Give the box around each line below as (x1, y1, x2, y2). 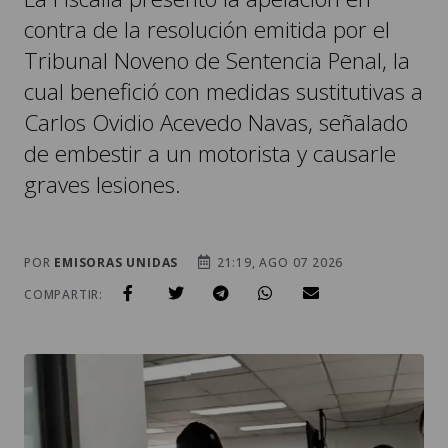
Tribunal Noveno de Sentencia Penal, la (24, 44, 410, 76)
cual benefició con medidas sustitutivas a (24, 75, 423, 107)
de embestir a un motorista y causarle (24, 137, 396, 169)
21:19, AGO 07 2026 (213, 253, 344, 271)
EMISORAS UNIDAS (54, 253, 179, 271)
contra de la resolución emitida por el (24, 13, 390, 45)
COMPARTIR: (24, 285, 103, 303)
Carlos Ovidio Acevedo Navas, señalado (24, 106, 408, 138)
